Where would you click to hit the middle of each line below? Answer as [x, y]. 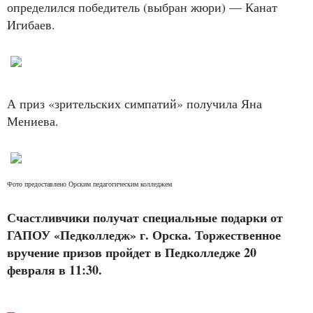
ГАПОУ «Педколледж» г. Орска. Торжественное [144, 235]
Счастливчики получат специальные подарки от [145, 218]
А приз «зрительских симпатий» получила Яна [134, 104]
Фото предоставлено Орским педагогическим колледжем [90, 183]
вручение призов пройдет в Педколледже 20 [132, 253]
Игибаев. [31, 25]
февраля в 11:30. [57, 270]
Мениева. [35, 121]
